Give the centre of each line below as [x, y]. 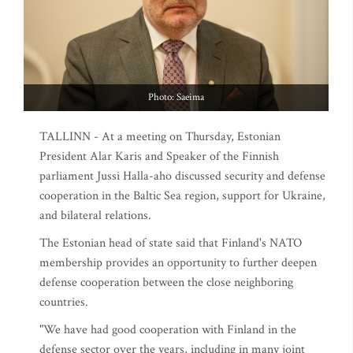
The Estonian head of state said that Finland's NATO [171, 243]
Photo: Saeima [176, 97]
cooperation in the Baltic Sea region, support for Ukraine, [182, 196]
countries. [64, 302]
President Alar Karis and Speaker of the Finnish [159, 156]
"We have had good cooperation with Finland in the [168, 330]
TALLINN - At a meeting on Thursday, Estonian [160, 137]
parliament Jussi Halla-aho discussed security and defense [182, 176]
